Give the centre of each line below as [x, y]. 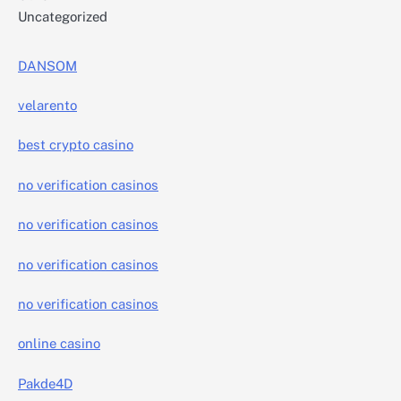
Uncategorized [63, 16]
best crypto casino [76, 145]
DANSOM [47, 65]
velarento [47, 106]
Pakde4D [45, 383]
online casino [59, 344]
